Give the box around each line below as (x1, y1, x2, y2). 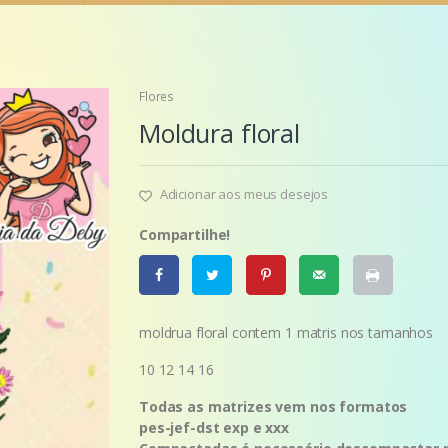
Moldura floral (139, 116, 301, 151)
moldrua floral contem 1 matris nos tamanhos (139, 323, 433, 343)
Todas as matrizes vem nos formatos (139, 397, 408, 417)
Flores (139, 88, 175, 106)
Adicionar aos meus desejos (159, 185, 329, 204)
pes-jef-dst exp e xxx (139, 418, 290, 438)
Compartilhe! (139, 225, 231, 245)
